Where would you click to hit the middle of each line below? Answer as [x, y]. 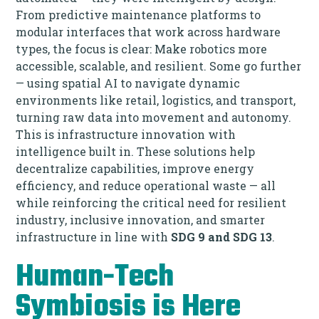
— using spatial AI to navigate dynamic [128, 83]
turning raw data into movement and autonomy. [154, 117]
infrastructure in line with [94, 236]
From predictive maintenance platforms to [138, 14]
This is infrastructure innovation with [126, 134]
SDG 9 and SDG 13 [222, 236]
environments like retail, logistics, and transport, [156, 100]
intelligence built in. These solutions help [136, 151]
